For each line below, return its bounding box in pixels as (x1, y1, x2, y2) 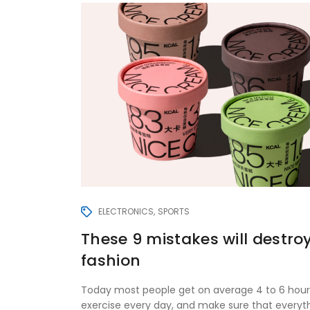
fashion (81, 250, 141, 272)
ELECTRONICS (98, 205, 154, 217)
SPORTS (158, 205, 190, 217)
